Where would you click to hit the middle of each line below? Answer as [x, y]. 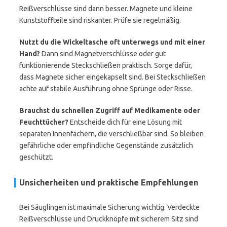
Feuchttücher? [44, 122]
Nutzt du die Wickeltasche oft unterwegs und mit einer [112, 42]
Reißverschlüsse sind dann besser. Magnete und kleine [106, 9]
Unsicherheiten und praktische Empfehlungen [109, 182]
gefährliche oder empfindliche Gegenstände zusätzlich [106, 145]
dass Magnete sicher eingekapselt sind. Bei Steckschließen [112, 77]
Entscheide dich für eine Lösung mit [125, 122]
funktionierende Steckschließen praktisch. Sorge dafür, [106, 65]
